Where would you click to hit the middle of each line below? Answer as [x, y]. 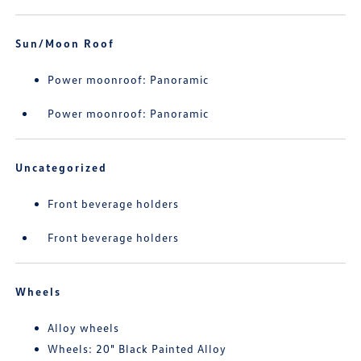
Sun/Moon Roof [65, 43]
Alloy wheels [84, 328]
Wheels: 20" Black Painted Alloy [137, 349]
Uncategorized [62, 167]
